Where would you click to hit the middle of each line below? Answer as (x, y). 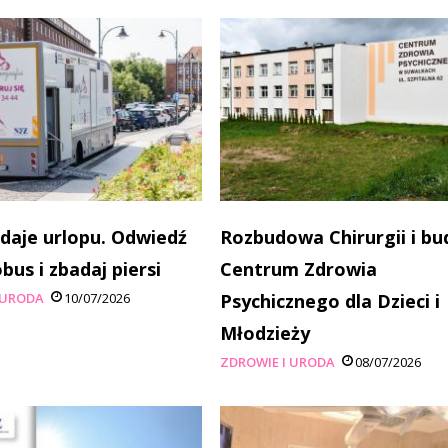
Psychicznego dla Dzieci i (329, 300)
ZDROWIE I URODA (277, 361)
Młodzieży (264, 332)
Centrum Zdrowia (298, 268)
